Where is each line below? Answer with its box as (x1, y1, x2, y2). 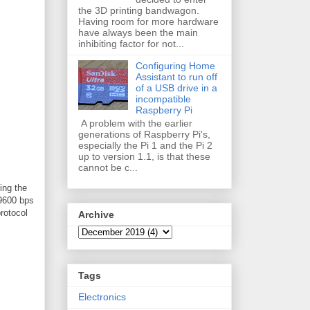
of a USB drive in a (135, 82, 217, 93)
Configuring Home (135, 60, 215, 71)
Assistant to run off (135, 71, 217, 82)
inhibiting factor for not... (78, 37, 184, 49)
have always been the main (78, 26, 198, 38)
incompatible (135, 93, 191, 104)
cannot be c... (78, 161, 138, 173)
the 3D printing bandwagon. (78, 4, 199, 16)
